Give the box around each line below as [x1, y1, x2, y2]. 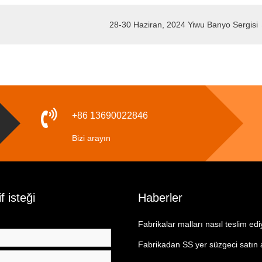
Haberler [137, 191, 182, 204]
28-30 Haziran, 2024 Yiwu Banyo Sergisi [109, 20, 260, 29]
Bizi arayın [71, 133, 111, 143]
